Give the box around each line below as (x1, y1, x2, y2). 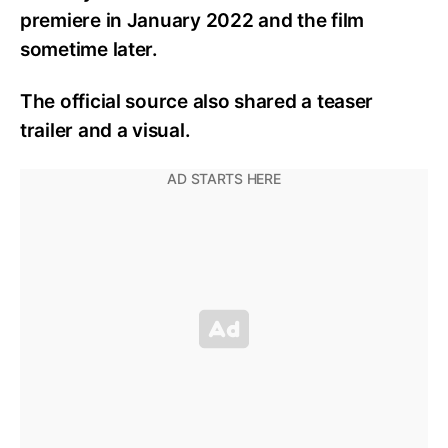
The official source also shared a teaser (20, 90, 374, 114)
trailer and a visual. (20, 119, 191, 143)
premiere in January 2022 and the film (20, 8, 365, 32)
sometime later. (20, 37, 158, 61)
